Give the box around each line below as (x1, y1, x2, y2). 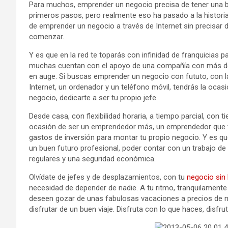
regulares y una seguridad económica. (29, 154, 156, 163)
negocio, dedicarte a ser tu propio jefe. (29, 93, 158, 102)
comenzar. (29, 32, 64, 41)
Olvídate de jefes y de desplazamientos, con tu (29, 173, 187, 182)
